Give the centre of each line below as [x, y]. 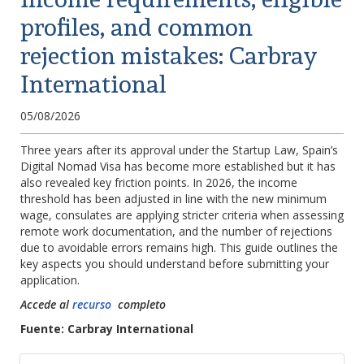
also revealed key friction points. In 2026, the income [159, 182]
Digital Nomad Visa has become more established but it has [178, 166]
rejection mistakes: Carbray [169, 56]
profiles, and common [136, 27]
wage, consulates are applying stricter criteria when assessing [182, 215]
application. [50, 280]
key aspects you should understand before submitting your [175, 264]
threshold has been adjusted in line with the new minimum [173, 199]
